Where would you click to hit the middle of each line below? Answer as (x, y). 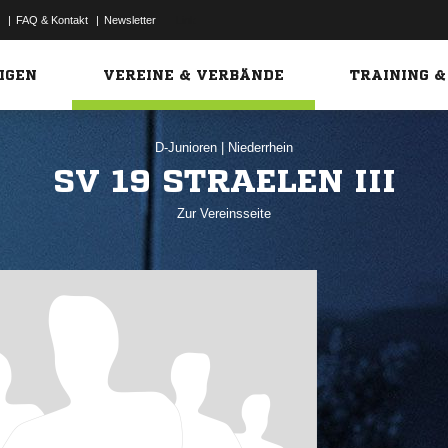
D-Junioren (188, 147)
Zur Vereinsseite (224, 213)
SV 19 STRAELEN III (224, 181)
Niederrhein (260, 147)
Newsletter (130, 20)
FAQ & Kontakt (52, 20)
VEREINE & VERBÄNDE (194, 75)
